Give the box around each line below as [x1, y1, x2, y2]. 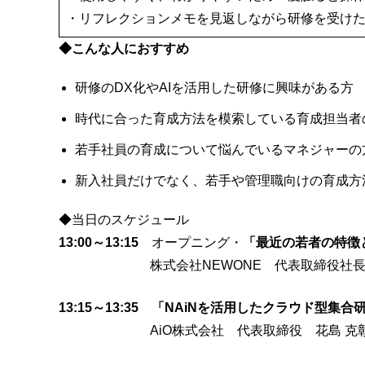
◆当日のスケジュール [59, 213, 189, 226]
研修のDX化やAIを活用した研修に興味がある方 [75, 81, 354, 95]
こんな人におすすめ [72, 42, 189, 55]
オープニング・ [139, 235, 243, 249]
